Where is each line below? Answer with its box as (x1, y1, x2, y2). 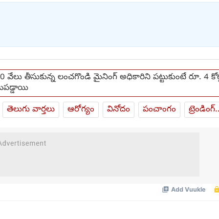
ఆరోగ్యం (67, 104, 94, 115)
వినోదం (107, 104, 130, 115)
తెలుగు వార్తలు (7, 104, 55, 115)
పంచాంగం (143, 104, 176, 115)
